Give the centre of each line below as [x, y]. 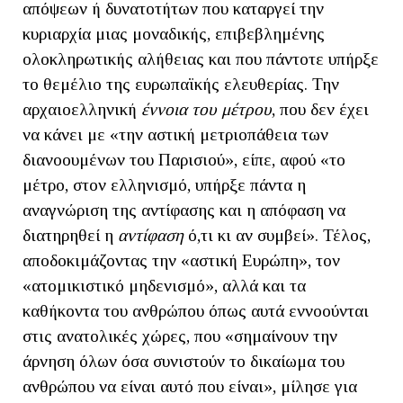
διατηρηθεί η [70, 236]
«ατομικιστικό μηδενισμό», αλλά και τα [164, 286]
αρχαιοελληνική [82, 110]
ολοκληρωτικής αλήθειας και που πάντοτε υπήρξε [201, 59]
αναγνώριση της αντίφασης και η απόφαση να [184, 210]
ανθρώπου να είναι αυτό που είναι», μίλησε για [190, 387]
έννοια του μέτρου [206, 110]
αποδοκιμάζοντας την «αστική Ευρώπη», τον [181, 261]
